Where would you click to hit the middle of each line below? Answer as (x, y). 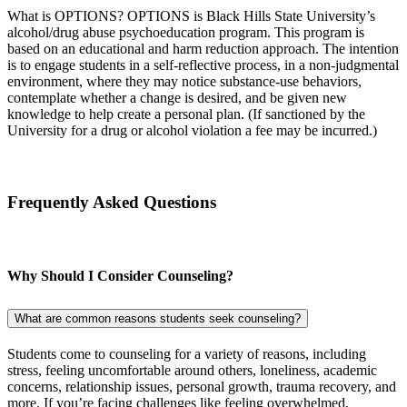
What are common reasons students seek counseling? (158, 318)
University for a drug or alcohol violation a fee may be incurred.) (192, 130)
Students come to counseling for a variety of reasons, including (187, 353)
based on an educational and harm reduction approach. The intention (203, 48)
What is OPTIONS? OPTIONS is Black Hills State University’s (191, 15)
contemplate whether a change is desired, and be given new (177, 97)
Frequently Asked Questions (112, 203)
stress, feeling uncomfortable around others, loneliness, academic (192, 370)
